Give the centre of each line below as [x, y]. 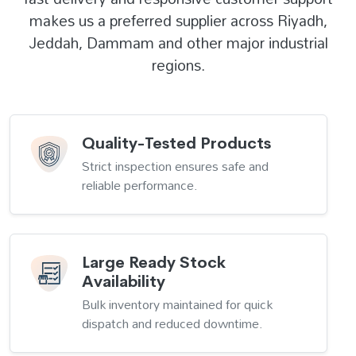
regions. [178, 65]
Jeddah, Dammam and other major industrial [178, 43]
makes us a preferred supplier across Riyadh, [178, 21]
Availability [124, 282]
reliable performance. [140, 186]
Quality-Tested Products [176, 144]
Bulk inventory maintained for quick [177, 305]
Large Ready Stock [154, 263]
